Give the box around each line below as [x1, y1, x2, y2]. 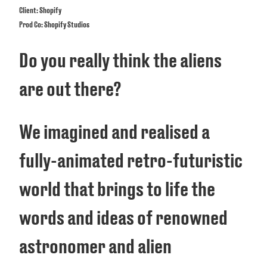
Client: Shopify [19, 5, 63, 15]
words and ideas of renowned [19, 206, 228, 228]
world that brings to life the [19, 177, 215, 200]
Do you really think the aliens [19, 48, 222, 71]
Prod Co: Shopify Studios [19, 20, 89, 29]
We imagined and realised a [19, 120, 210, 142]
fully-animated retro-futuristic [19, 148, 243, 171]
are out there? [19, 77, 122, 100]
